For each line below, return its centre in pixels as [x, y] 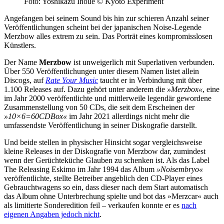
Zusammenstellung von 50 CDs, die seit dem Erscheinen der [99, 107]
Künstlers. [20, 45]
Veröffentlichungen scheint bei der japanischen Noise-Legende [103, 27]
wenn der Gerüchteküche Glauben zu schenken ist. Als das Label [107, 160]
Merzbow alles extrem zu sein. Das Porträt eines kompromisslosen [108, 36]
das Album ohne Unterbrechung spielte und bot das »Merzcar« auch [111, 196]
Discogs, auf [25, 80]
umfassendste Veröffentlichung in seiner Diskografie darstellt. [102, 125]
